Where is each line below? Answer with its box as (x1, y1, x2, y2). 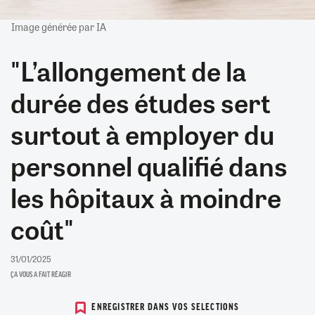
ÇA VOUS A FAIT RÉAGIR (11, 270, 71, 279)
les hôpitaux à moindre (11, 176, 281, 217)
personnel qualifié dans (11, 145, 288, 185)
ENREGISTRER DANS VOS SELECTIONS (91, 302, 240, 314)
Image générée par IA (11, 19, 106, 34)
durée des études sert (11, 82, 271, 122)
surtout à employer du (11, 113, 274, 153)
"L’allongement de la (11, 50, 247, 90)
